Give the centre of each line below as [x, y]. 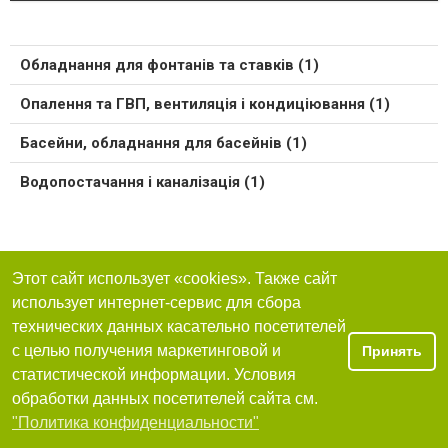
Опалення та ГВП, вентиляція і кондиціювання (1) [205, 104]
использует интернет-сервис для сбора [156, 303]
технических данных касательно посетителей [179, 327]
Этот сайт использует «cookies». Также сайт [174, 279]
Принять [392, 351]
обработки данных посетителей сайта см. [165, 399]
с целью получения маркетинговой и [146, 351]
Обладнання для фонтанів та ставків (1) [169, 65]
